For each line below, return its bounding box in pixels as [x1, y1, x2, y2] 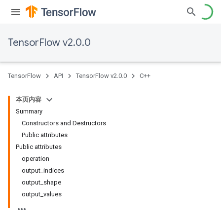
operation [22, 155, 49, 162]
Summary [16, 108, 42, 115]
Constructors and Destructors [22, 119, 106, 127]
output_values [22, 190, 62, 198]
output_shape [22, 179, 61, 186]
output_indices [22, 167, 64, 174]
